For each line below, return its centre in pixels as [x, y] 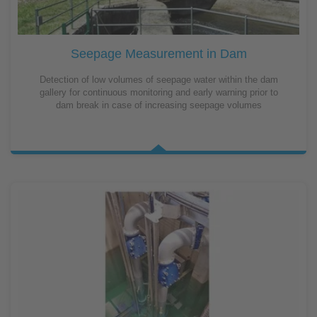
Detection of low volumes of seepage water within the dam [158, 79]
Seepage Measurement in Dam [158, 53]
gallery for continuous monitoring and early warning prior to [158, 92]
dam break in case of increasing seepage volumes [158, 105]
